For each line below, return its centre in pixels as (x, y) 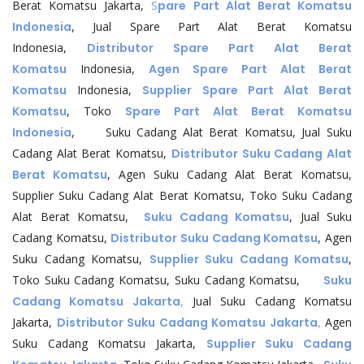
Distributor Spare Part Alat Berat (219, 48)
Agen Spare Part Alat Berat (250, 69)
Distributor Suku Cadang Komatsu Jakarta (187, 323)
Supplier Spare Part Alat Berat (247, 90)
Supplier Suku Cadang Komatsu (249, 259)
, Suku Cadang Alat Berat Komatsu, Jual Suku (212, 132)
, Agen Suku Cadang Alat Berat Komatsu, (230, 174)
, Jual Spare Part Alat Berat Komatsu (212, 26)
